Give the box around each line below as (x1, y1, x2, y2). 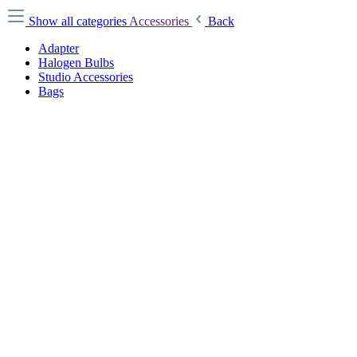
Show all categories (29, 14, 129, 28)
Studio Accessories (38, 70, 133, 84)
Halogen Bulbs (38, 56, 114, 69)
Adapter (38, 41, 79, 55)
